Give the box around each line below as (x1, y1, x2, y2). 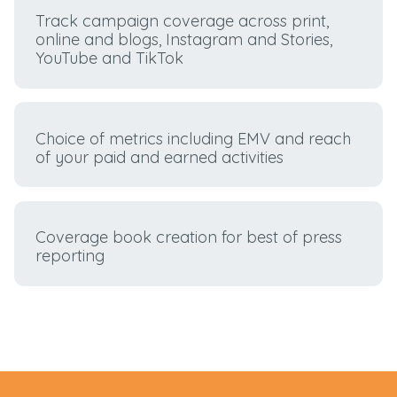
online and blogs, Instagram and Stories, (35, 29, 333, 51)
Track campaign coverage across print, (35, 11, 330, 32)
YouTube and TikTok (35, 48, 184, 69)
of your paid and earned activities (35, 146, 284, 167)
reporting (35, 245, 105, 266)
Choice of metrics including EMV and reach (35, 128, 352, 149)
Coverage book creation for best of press (35, 226, 343, 247)
